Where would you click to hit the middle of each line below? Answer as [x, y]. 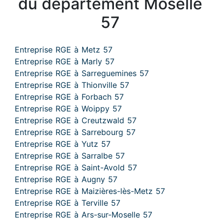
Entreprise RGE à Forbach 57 [69, 97]
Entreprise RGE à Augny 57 [66, 179]
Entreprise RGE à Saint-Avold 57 [76, 167]
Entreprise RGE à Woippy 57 [68, 109]
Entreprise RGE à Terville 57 [68, 203]
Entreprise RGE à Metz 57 [64, 50]
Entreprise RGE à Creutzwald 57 [76, 120]
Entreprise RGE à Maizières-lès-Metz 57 [90, 191]
